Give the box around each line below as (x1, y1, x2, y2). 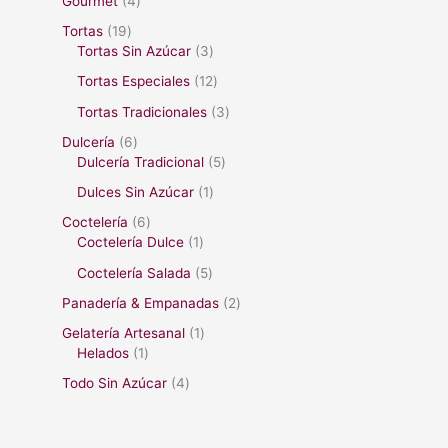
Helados (77, 345, 130, 362)
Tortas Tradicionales (77, 103, 208, 120)
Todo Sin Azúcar (62, 375, 168, 392)
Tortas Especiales (77, 73, 191, 90)
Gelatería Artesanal (62, 325, 186, 342)
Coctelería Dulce (77, 234, 185, 251)
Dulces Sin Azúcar (77, 184, 195, 201)
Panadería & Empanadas (62, 294, 220, 311)
